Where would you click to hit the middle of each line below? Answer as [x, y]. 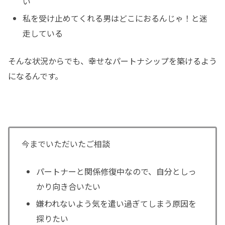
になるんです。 [35, 76]
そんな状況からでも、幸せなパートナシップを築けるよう [113, 61]
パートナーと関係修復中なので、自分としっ [117, 172]
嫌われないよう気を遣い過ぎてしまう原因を [117, 203]
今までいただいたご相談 [66, 143]
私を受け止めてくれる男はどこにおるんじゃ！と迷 [115, 18]
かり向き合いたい [69, 187]
